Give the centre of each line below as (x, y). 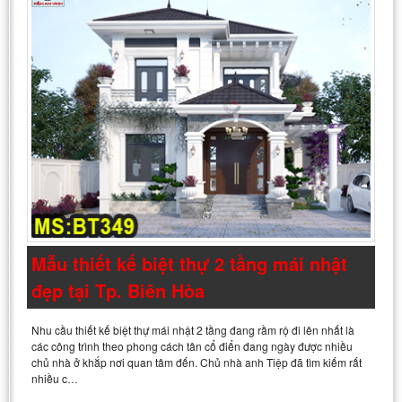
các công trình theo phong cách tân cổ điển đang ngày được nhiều (192, 346)
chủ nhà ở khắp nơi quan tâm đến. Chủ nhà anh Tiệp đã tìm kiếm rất (197, 363)
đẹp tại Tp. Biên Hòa (118, 291)
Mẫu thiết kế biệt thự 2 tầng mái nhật (189, 264)
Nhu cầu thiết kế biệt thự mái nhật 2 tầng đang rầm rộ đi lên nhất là (193, 330)
